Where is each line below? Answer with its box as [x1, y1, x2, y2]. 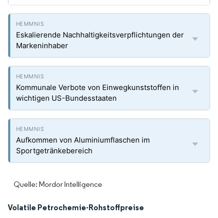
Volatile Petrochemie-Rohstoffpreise [8, 202, 144, 212]
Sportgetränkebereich [16, 146, 92, 155]
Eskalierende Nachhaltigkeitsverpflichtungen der [16, 30, 184, 39]
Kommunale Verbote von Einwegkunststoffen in [16, 83, 179, 92]
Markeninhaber [16, 41, 68, 50]
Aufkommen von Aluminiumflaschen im [16, 135, 150, 145]
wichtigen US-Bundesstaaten [16, 93, 117, 103]
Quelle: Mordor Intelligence [14, 180, 102, 189]
